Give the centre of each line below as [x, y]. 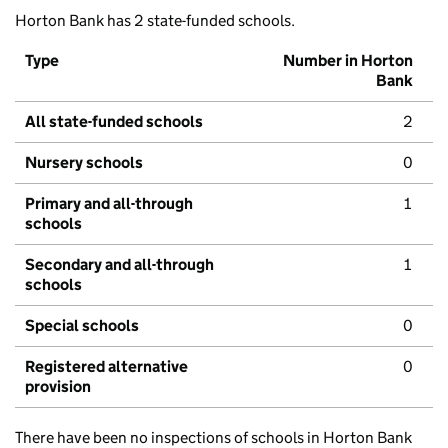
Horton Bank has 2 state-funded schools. [155, 21]
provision [58, 387]
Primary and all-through [109, 204]
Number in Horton [348, 61]
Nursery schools [84, 163]
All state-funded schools [114, 122]
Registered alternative [106, 367]
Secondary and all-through [119, 265]
